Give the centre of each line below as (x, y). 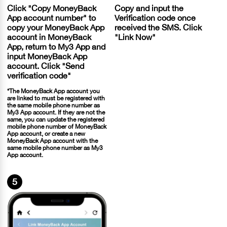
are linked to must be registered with (56, 99)
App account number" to (51, 18)
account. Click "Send (46, 66)
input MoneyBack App (47, 56)
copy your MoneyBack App (56, 28)
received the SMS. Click (158, 28)
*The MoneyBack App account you (53, 91)
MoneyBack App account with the (52, 141)
